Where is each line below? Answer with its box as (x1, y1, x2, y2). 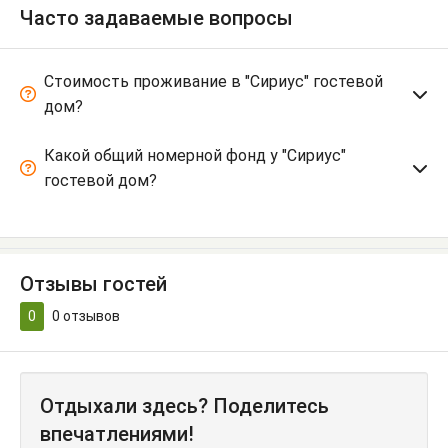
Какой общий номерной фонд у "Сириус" (44, 146, 346, 166)
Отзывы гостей (20, 272, 167, 297)
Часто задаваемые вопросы (20, 6, 293, 31)
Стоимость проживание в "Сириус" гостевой (44, 72, 383, 92)
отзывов (60, 308, 120, 325)
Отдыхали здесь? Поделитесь (40, 394, 329, 419)
